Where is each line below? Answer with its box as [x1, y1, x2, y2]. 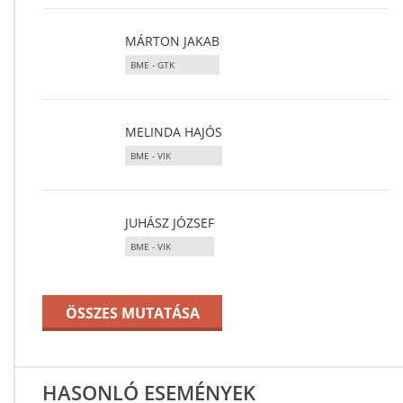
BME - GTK [130, 58, 175, 71]
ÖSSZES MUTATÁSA [65, 303, 200, 323]
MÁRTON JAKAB [125, 32, 219, 49]
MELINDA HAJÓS [125, 123, 222, 140]
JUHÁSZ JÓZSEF [125, 214, 214, 231]
